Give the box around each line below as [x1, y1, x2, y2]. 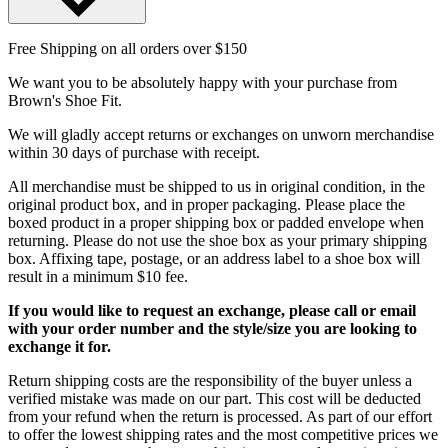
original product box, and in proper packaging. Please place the [8, 196, 405, 214]
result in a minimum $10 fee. [8, 268, 188, 286]
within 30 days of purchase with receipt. [8, 144, 260, 162]
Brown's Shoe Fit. [8, 92, 122, 110]
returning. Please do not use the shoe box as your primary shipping [8, 232, 427, 250]
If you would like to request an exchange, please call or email [8, 302, 416, 320]
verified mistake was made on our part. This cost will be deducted [8, 390, 421, 408]
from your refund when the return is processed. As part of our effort [8, 408, 432, 426]
